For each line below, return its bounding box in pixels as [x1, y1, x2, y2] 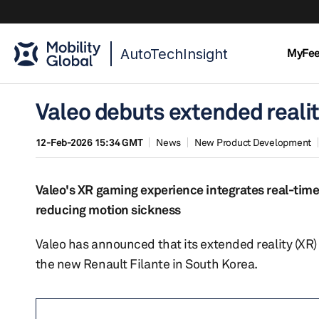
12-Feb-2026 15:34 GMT [35, 136, 143, 148]
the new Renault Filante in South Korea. [35, 256, 258, 271]
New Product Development [194, 136, 311, 148]
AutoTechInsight [120, 46, 228, 63]
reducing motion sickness [35, 202, 181, 217]
